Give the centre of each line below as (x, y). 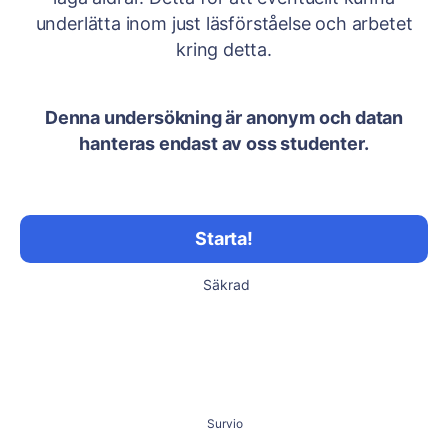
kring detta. (224, 49)
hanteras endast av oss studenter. (224, 143)
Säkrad (226, 284)
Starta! (224, 238)
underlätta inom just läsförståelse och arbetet (224, 23)
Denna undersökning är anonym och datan (224, 117)
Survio (225, 423)
